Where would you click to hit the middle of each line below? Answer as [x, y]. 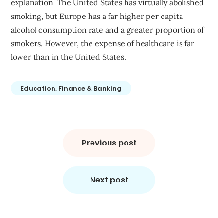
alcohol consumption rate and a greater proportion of [108, 29]
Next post [109, 180]
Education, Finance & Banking [71, 88]
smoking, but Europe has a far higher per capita [97, 16]
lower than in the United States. [69, 57]
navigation [35, 143]
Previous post [109, 143]
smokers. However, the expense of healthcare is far [103, 43]
